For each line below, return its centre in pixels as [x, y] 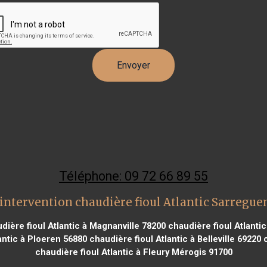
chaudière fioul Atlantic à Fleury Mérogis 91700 [133, 252]
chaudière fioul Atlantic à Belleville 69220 [174, 239]
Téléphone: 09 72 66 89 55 [133, 176]
